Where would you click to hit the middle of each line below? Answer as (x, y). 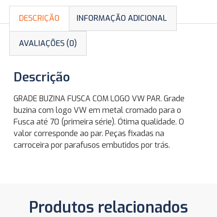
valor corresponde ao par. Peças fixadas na (89, 134)
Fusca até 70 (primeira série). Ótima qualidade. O (99, 122)
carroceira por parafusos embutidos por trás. (92, 145)
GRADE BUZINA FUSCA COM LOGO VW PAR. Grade (99, 99)
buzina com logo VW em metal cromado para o (97, 110)
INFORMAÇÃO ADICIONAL (122, 18)
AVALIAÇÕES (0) (48, 43)
